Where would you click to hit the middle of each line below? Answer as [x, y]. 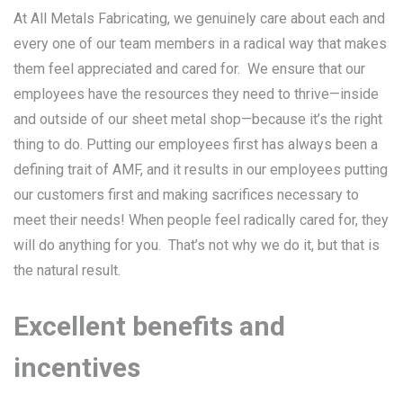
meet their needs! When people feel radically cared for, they [201, 220]
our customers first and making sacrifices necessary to [186, 195]
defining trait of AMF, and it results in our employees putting [201, 170]
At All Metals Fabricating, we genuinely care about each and [199, 18]
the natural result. [67, 270]
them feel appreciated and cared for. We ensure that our [189, 69]
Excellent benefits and [149, 326]
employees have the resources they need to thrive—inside [196, 94]
